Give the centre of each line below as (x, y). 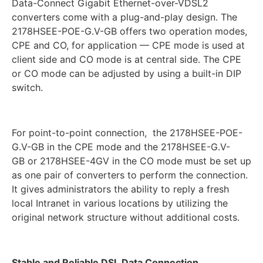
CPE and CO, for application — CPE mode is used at (128, 45)
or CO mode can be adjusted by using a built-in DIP (127, 73)
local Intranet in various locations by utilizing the (120, 203)
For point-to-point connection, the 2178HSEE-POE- (127, 132)
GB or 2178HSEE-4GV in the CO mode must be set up (131, 161)
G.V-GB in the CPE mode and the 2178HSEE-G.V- (121, 146)
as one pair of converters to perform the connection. (130, 175)
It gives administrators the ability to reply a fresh (120, 189)
